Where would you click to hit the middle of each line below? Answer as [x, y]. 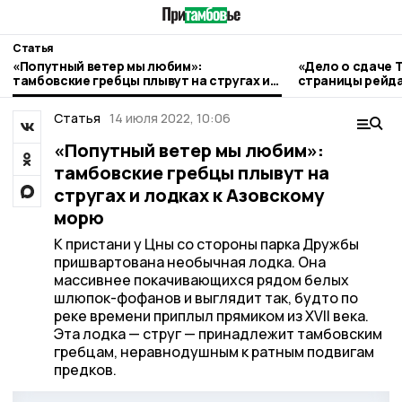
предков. [85, 370]
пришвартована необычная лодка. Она [189, 262]
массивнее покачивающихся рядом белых [201, 280]
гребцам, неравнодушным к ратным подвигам [214, 352]
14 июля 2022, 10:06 [170, 118]
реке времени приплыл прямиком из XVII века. [211, 316]
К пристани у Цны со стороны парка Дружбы [206, 244]
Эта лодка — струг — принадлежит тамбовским [218, 334]
